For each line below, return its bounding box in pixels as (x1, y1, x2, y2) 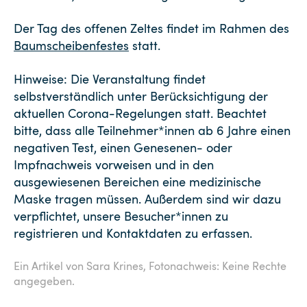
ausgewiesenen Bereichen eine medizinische (14, 173, 261, 190)
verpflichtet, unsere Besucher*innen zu (14, 208, 228, 224)
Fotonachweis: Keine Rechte (149, 258, 286, 273)
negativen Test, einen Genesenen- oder (14, 139, 232, 156)
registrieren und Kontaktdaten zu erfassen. (14, 225, 252, 241)
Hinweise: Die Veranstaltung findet (14, 71, 206, 87)
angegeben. (14, 273, 75, 288)
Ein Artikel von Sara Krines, (14, 258, 149, 273)
